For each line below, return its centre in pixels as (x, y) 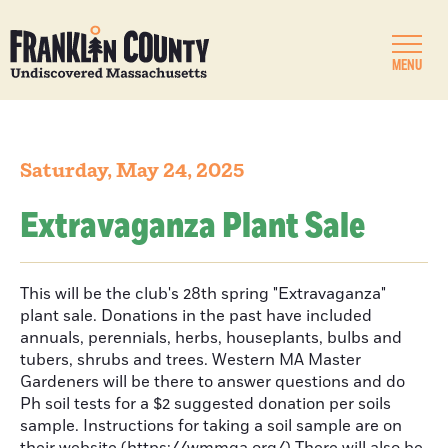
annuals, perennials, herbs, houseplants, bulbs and (211, 338)
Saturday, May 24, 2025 (132, 171)
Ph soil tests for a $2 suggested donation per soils (205, 404)
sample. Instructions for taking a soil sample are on (211, 426)
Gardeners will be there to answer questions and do (212, 382)
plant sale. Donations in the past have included (196, 316)
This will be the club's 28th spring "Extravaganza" (203, 294)
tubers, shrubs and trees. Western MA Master (190, 360)
